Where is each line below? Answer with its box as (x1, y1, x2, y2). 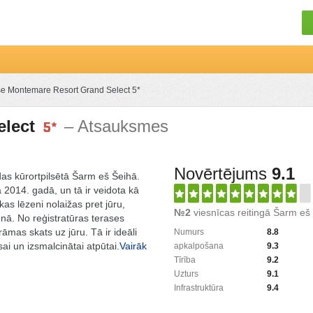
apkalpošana (173, 241, 224, 251)
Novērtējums (173, 164, 272, 183)
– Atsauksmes (64, 117, 168, 136)
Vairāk (119, 240, 147, 252)
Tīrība (173, 255, 196, 265)
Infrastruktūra (173, 283, 224, 293)
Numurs (173, 227, 204, 237)
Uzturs (173, 269, 198, 279)
